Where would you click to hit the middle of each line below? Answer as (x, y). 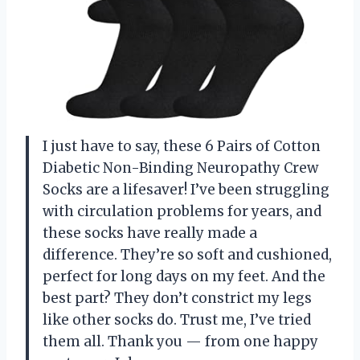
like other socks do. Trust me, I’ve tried (177, 319)
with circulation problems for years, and (182, 211)
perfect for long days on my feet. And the (184, 276)
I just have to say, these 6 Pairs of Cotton (182, 146)
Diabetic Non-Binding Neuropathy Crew (180, 168)
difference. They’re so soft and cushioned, (187, 254)
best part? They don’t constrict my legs (177, 298)
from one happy (260, 341)
